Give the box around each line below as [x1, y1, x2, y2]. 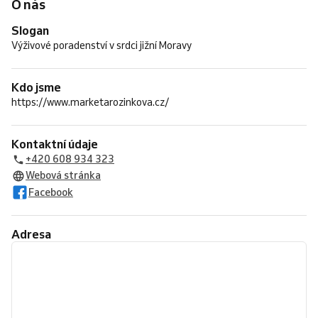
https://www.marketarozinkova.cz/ [11, 96, 169, 109]
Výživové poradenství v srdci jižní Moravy [11, 39, 192, 52]
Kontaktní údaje [19, 136, 98, 151]
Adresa [20, 226, 51, 241]
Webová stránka [26, 169, 101, 182]
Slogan [19, 23, 49, 38]
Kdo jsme [19, 79, 61, 94]
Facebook [28, 185, 73, 199]
